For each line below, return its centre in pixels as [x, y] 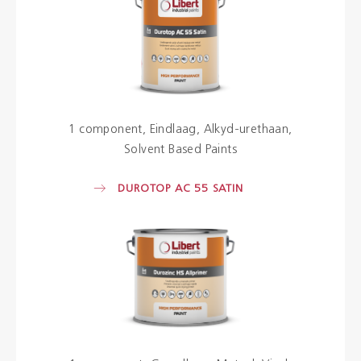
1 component [106, 130]
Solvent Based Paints [180, 150]
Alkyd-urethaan [246, 130]
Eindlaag [173, 130]
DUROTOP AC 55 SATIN [180, 189]
